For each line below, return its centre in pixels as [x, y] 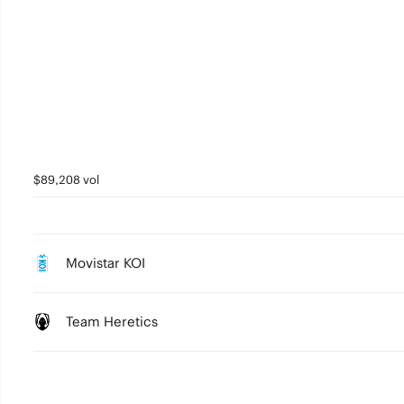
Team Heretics [111, 321]
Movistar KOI [105, 263]
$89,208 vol [66, 180]
